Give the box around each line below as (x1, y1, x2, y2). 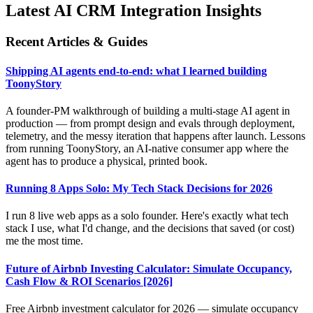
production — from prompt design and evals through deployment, (6, 117, 295, 129)
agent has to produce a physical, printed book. (6, 154, 208, 167)
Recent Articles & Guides (6, 34, 147, 50)
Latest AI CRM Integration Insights (6, 1, 261, 20)
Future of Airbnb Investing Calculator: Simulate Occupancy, (6, 262, 292, 275)
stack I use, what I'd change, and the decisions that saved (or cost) (6, 222, 294, 235)
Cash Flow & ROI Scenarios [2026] (6, 275, 173, 287)
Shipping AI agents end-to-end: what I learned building (6, 64, 267, 77)
